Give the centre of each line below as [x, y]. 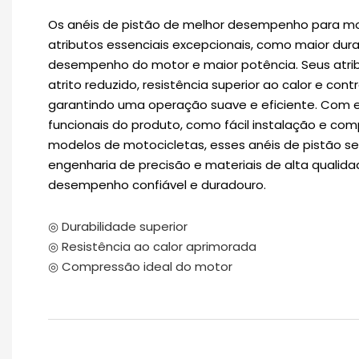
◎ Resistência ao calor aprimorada [152, 246]
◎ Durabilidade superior [118, 226]
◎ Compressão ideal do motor [140, 266]
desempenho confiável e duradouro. [157, 184]
